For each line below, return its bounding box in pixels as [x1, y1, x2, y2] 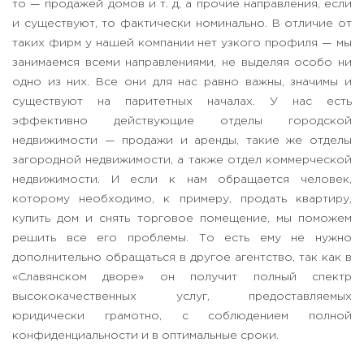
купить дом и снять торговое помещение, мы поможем [12, 214, 352, 224]
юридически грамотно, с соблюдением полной [12, 311, 352, 322]
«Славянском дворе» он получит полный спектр [12, 272, 352, 283]
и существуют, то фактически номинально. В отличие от [12, 19, 352, 29]
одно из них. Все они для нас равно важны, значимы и [12, 77, 352, 88]
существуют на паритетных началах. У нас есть [12, 97, 352, 107]
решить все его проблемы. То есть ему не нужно [12, 233, 352, 244]
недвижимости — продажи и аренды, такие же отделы [12, 136, 352, 146]
